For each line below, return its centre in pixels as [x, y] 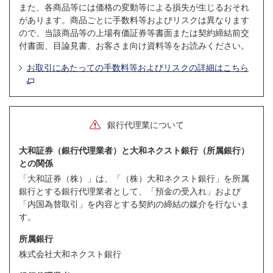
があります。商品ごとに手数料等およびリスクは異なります [134, 20]
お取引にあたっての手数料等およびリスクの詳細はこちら [138, 67]
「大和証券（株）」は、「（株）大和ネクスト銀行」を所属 [134, 178]
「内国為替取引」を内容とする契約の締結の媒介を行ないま [134, 204]
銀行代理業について [145, 125]
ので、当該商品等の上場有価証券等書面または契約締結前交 [134, 33]
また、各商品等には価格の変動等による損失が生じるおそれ [134, 7]
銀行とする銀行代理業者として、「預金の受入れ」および [130, 191]
